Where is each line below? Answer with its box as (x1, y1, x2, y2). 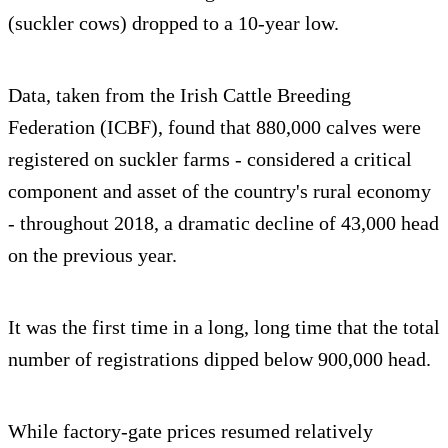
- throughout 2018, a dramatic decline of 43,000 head (8, 212, 439, 235)
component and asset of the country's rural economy (8, 180, 431, 203)
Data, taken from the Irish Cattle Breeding (8, 84, 351, 107)
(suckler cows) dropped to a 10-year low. (8, 12, 339, 35)
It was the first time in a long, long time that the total (8, 316, 440, 339)
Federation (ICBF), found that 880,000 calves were (8, 116, 421, 139)
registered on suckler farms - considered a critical (8, 148, 412, 171)
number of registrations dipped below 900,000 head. (8, 348, 431, 371)
